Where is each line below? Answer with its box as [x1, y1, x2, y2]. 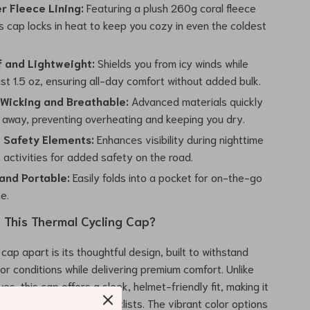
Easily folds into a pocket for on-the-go [70, 170, 263, 184]
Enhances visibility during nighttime [94, 131, 264, 146]
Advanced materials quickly [129, 93, 264, 108]
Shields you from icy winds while [95, 55, 249, 70]
